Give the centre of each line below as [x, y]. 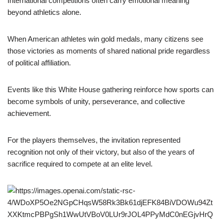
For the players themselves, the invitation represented [94, 140]
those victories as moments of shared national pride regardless [109, 51]
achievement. [29, 113]
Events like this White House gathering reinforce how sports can [111, 89]
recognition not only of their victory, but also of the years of [101, 152]
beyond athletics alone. [44, 12]
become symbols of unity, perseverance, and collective [96, 101]
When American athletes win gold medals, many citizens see [105, 39]
